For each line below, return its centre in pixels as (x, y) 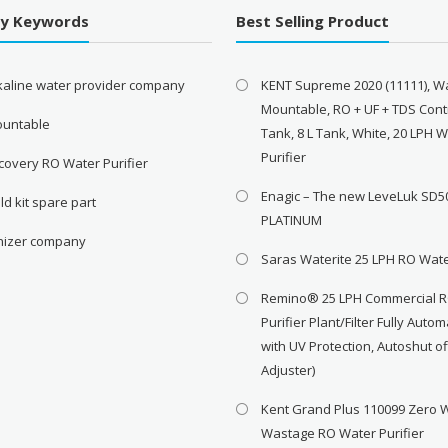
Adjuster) (288, 370)
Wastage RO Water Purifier (343, 433)
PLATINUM (292, 220)
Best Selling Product (313, 21)
